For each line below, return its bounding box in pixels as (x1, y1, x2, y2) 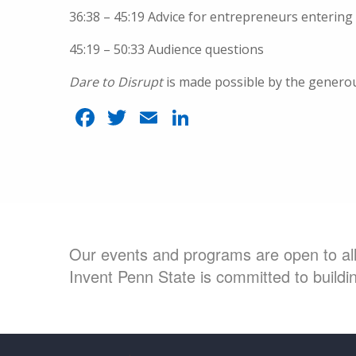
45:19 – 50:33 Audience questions (69, 41, 264, 58)
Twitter (130, 100, 215, 134)
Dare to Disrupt (69, 73, 163, 91)
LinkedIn (193, 100, 296, 134)
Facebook (98, 100, 210, 134)
